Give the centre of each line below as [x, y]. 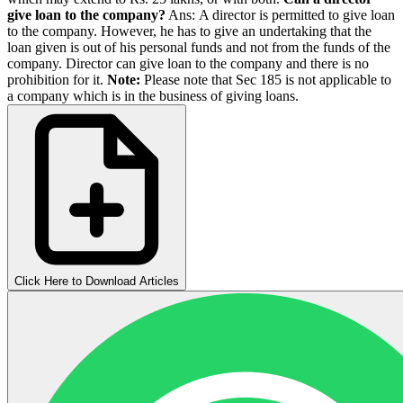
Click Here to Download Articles [97, 281]
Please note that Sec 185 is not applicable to [266, 79]
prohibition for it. [57, 79]
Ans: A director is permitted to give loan [280, 14]
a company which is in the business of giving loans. [153, 95]
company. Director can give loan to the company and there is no [188, 63]
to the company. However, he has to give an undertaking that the [189, 31]
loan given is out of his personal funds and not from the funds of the [199, 47]
